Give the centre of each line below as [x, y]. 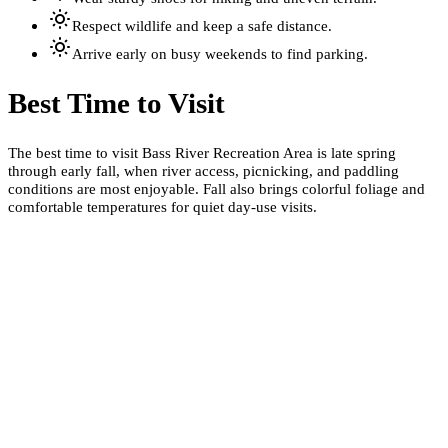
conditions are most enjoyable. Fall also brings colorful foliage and [216, 188]
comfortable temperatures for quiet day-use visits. [162, 206]
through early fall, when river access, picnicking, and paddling [203, 170]
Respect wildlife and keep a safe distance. [202, 26]
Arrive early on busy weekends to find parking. [220, 54]
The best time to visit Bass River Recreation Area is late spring [202, 152]
